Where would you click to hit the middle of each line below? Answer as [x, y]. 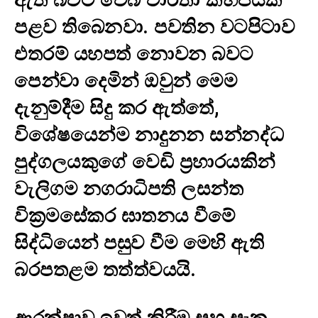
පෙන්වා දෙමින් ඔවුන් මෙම [126, 81]
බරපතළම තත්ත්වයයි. [105, 269]
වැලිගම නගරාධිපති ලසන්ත [129, 188]
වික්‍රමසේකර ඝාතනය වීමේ [125, 215]
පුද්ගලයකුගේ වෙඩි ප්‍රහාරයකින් [145, 161]
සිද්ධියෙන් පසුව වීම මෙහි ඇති [139, 242]
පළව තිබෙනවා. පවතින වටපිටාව [154, 27]
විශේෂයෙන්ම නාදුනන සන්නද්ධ [149, 135]
